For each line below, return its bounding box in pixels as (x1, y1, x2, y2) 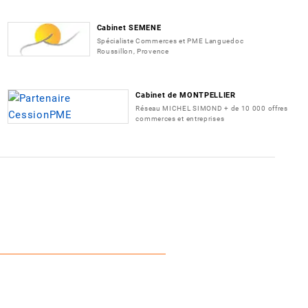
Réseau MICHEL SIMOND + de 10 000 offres (135, 104, 288, 112)
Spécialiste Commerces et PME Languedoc (96, 36, 244, 45)
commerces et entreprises (135, 114, 225, 122)
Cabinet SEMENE (96, 23, 162, 32)
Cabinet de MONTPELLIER (135, 90, 236, 100)
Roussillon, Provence (96, 47, 169, 55)
